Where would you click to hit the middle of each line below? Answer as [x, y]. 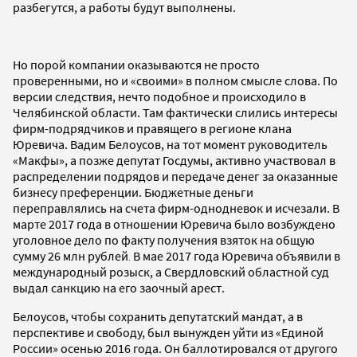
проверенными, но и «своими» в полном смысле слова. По [175, 80]
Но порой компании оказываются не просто [136, 64]
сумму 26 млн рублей [71, 255]
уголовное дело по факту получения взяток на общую [164, 239]
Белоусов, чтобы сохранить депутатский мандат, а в [158, 316]
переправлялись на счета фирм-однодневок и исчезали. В [176, 208]
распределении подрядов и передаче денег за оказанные [175, 176]
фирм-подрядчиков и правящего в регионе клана [152, 128]
